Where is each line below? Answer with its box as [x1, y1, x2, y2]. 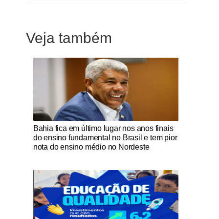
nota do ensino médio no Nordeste [33, 143, 150, 151]
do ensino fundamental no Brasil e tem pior [33, 133, 177, 142]
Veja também [25, 30, 112, 46]
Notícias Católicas [33, 122, 73, 127]
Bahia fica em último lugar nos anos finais [33, 124, 174, 132]
